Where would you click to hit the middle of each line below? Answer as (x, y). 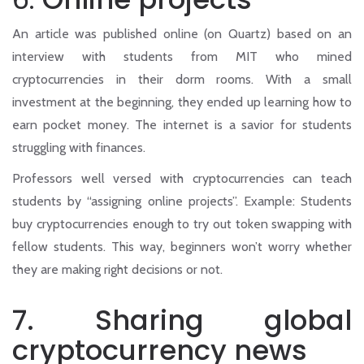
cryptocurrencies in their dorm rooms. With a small (182, 80)
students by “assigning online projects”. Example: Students (182, 201)
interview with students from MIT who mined (182, 57)
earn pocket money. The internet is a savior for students (182, 125)
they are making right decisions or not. (117, 270)
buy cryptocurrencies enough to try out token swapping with (182, 224)
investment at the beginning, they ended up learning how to (182, 102)
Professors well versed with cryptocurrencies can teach (182, 179)
